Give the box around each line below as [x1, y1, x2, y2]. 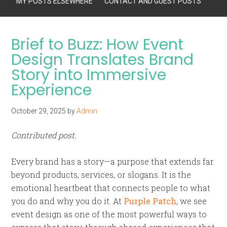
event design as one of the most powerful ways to [11, 209, 207, 219]
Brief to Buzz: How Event [11, 34, 184, 55]
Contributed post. [11, 130, 77, 140]
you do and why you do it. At [11, 196, 124, 206]
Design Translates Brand [11, 49, 194, 70]
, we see [176, 196, 207, 206]
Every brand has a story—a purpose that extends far [11, 156, 214, 167]
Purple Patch [124, 196, 177, 206]
